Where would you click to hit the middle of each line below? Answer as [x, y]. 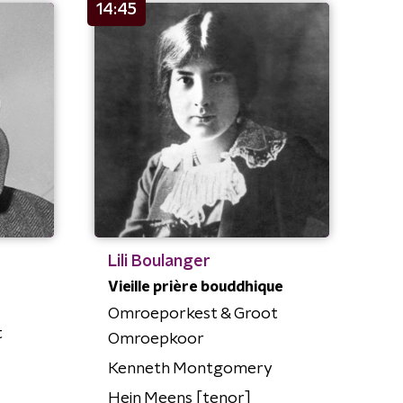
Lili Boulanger [159, 262]
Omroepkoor [156, 340]
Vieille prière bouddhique [195, 287]
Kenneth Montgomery [190, 369]
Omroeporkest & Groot [192, 314]
